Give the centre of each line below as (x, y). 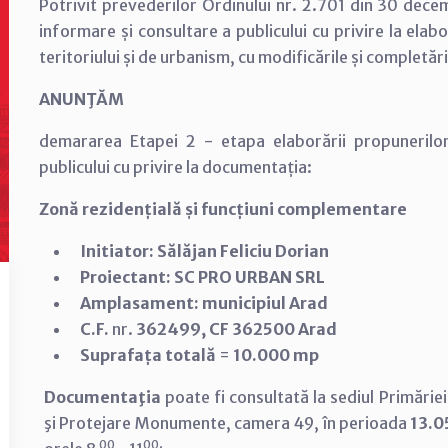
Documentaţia (105, 397)
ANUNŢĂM (81, 99)
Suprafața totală (147, 355)
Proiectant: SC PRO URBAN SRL (202, 277)
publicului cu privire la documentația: (177, 167)
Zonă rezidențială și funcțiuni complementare (223, 209)
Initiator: (116, 251)
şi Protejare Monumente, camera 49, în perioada (227, 423)
